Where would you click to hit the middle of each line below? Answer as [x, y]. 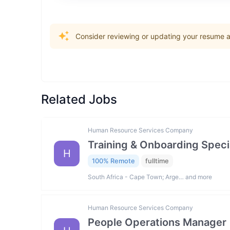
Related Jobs [79, 99]
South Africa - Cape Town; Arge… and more [150, 177]
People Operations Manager [157, 222]
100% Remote [113, 161]
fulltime [157, 161]
